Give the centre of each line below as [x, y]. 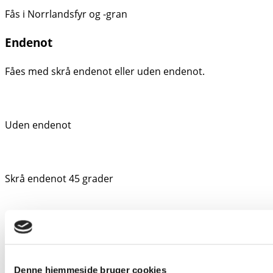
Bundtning [35, 260]
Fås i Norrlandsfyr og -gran [66, 14]
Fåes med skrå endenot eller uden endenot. [105, 71]
